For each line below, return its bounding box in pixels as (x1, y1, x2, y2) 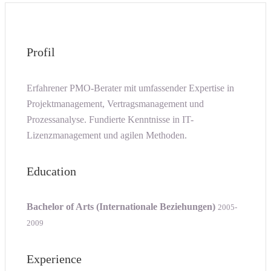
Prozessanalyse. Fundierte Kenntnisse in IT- (27, 114, 194, 125)
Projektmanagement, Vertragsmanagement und (27, 98, 204, 109)
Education (27, 164, 76, 178)
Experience (27, 252, 82, 266)
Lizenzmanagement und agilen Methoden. (27, 129, 187, 140)
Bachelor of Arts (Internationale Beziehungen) (27, 201, 215, 212)
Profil (27, 45, 55, 59)
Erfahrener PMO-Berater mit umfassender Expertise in (27, 82, 234, 93)
